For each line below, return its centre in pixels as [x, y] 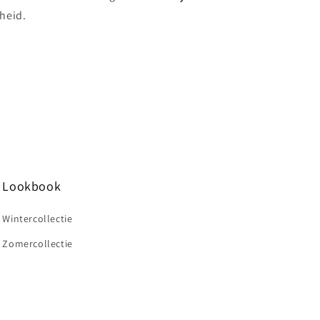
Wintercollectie [37, 219]
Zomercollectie [37, 244]
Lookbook [32, 186]
